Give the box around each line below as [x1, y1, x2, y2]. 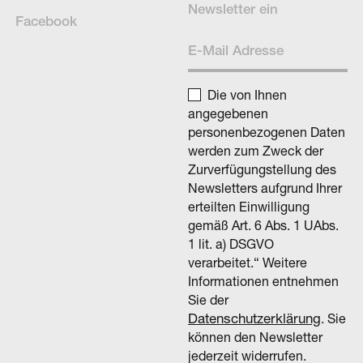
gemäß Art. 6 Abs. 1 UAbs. [188, 216, 339, 233]
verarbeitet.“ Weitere [188, 254, 307, 270]
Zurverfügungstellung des [188, 160, 336, 177]
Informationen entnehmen [188, 272, 339, 288]
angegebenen [188, 105, 268, 121]
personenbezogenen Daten [188, 123, 345, 139]
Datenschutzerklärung [188, 309, 321, 327]
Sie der [188, 291, 228, 307]
